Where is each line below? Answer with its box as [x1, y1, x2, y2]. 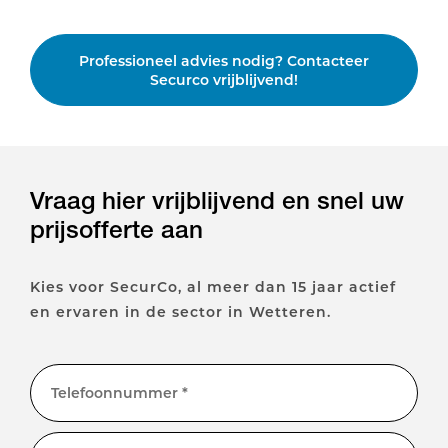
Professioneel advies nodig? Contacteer [79, 51, 369, 71]
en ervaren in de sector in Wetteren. [30, 302, 331, 322]
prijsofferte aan [30, 214, 203, 245]
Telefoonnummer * [51, 382, 188, 402]
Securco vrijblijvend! [150, 70, 298, 90]
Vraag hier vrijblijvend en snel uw [30, 185, 404, 216]
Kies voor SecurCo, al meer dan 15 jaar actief [30, 277, 396, 297]
